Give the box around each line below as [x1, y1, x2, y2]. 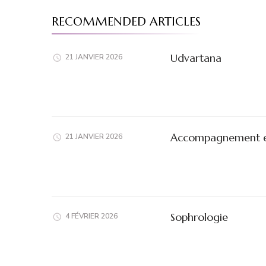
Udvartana [170, 50, 221, 65]
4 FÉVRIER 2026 [65, 211, 118, 221]
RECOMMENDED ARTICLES [52, 14, 201, 29]
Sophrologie [170, 210, 228, 224]
